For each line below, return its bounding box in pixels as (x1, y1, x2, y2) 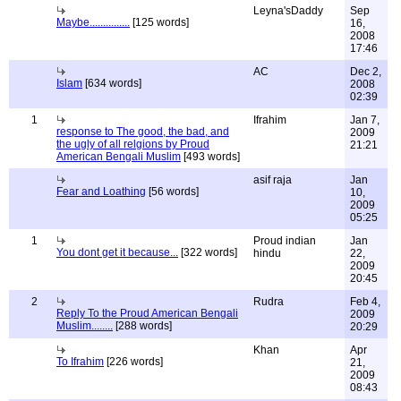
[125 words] (130, 16, 189, 29)
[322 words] (178, 246, 237, 259)
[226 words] (104, 355, 163, 368)
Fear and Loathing (56, 185, 146, 198)
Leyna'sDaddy (253, 4, 323, 17)
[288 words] (113, 320, 172, 332)
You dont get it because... (56, 246, 178, 259)
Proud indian (253, 235, 316, 247)
